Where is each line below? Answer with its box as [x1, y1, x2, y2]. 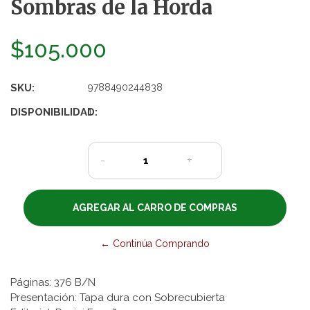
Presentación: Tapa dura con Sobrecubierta [10, 291, 225, 304]
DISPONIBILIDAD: [10, 105, 98, 118]
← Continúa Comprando [100, 237, 210, 249]
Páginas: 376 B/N [10, 275, 95, 289]
